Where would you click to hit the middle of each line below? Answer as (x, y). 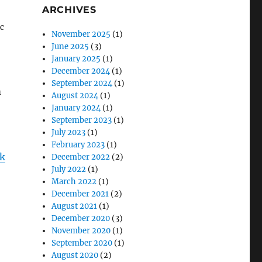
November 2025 (81, 34)
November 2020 (81, 231)
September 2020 (82, 243)
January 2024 (76, 108)
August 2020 (75, 255)
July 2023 (69, 132)
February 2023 (78, 145)
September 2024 (82, 83)
